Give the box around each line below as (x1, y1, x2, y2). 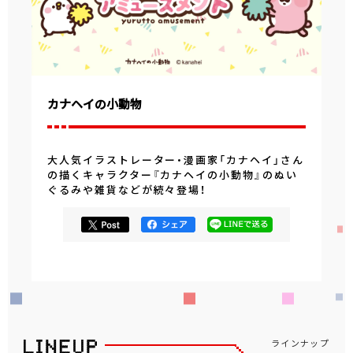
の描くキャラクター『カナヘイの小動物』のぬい (47, 167, 298, 182)
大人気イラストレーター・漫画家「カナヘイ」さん (47, 152, 304, 167)
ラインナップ (271, 336, 329, 350)
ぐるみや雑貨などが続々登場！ (47, 182, 207, 197)
